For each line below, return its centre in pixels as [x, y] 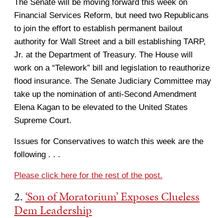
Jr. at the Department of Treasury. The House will [103, 55]
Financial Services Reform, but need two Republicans [111, 15]
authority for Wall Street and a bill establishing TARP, [110, 42]
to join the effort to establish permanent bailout [98, 28]
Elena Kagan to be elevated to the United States [101, 107]
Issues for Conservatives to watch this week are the [109, 141]
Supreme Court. [43, 120]
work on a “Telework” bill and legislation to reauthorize [112, 68]
